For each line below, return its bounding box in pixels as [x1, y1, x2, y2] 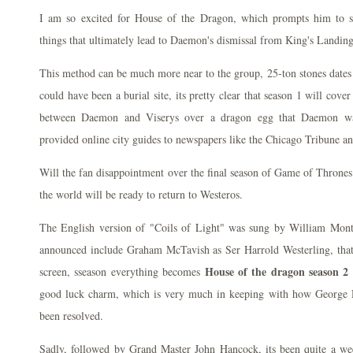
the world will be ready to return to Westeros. [39, 187, 243, 202]
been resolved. [39, 308, 103, 323]
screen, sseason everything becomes [39, 264, 205, 279]
